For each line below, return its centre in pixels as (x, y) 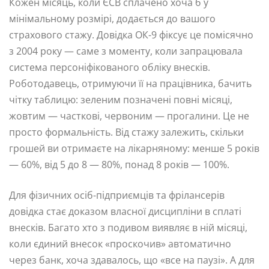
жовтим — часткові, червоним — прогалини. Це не (129, 116)
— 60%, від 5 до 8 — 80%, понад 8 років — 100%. (119, 164)
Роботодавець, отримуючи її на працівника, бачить (130, 83)
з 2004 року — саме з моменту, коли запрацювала (126, 51)
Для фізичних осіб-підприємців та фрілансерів (117, 195)
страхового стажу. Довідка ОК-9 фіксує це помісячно (131, 35)
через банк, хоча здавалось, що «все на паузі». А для (132, 260)
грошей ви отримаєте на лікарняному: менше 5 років (134, 148)
